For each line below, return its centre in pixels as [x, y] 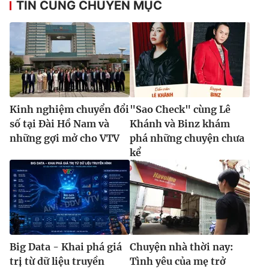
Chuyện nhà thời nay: [181, 247]
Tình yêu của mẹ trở [178, 261]
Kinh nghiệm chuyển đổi [69, 110]
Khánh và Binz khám [180, 124]
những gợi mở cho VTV [65, 138]
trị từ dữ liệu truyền [57, 261]
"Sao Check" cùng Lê [180, 110]
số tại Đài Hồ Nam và [59, 124]
